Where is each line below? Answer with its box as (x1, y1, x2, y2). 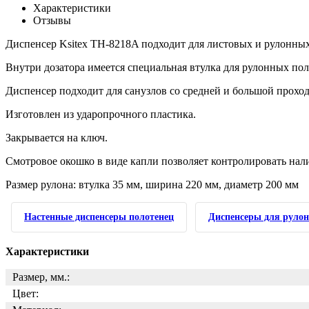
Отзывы (33, 14, 71, 26)
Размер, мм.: (12, 271, 70, 283)
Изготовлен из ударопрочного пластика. (6, 108, 196, 120)
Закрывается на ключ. (6, 132, 108, 143)
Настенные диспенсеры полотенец (24, 212, 174, 222)
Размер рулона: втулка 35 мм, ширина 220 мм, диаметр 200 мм (6, 179, 299, 190)
